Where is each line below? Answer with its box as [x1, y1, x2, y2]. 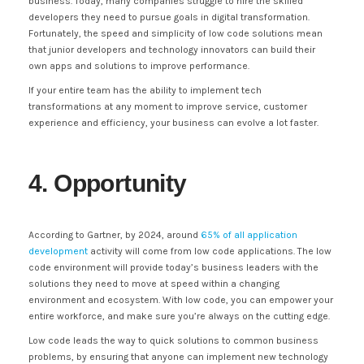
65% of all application [201, 228, 297, 240]
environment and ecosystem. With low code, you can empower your [28, 293, 333, 305]
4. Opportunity [28, 169, 187, 197]
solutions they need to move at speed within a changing [28, 277, 279, 289]
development [28, 245, 88, 257]
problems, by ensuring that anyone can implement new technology [28, 350, 328, 362]
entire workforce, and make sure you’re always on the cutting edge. [28, 310, 330, 322]
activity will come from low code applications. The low [88, 245, 331, 257]
